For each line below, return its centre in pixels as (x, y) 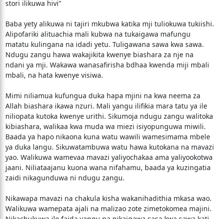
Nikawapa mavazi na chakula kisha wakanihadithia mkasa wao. (108, 198)
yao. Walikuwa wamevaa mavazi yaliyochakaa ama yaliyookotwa (109, 157)
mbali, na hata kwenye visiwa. (54, 75)
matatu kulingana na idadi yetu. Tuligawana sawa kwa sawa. (104, 44)
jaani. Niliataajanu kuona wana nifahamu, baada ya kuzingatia (108, 167)
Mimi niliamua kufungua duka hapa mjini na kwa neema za (103, 96)
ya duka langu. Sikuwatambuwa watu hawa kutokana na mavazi (109, 147)
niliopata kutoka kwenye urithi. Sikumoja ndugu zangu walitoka (109, 116)
